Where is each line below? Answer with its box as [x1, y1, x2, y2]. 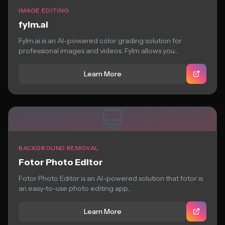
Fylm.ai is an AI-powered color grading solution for [19, 36, 182, 45]
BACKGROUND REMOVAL [19, 144, 99, 152]
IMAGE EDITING [19, 7, 69, 14]
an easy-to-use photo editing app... [19, 184, 132, 193]
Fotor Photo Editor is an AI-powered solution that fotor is [19, 174, 203, 183]
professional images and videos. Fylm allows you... [19, 46, 178, 55]
